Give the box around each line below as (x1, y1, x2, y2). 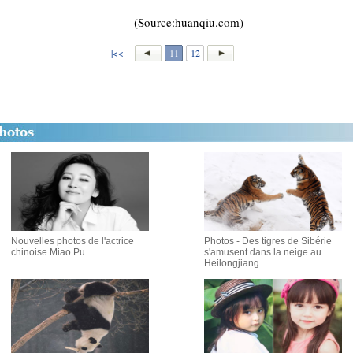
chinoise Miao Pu (11, 247, 85, 258)
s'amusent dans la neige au (204, 247, 321, 258)
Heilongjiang (204, 258, 259, 269)
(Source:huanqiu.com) (110, 14, 243, 30)
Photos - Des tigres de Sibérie (204, 236, 332, 247)
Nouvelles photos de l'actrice (11, 236, 134, 247)
